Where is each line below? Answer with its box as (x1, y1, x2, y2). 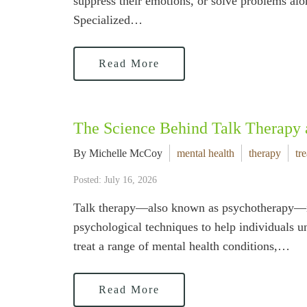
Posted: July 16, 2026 (73, 175, 157, 185)
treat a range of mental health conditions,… (73, 239, 290, 253)
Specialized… (73, 13, 143, 27)
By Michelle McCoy (73, 147, 162, 159)
